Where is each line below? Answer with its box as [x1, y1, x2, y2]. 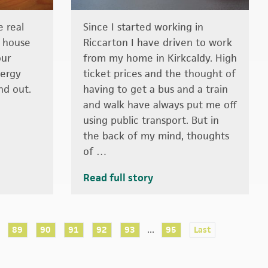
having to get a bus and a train [83, 83, 228, 96]
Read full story [83, 171, 153, 184]
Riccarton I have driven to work [83, 36, 232, 49]
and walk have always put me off [83, 98, 237, 111]
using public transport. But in [83, 114, 219, 127]
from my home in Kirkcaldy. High [83, 51, 237, 65]
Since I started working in [83, 20, 203, 33]
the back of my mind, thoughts [83, 129, 229, 142]
